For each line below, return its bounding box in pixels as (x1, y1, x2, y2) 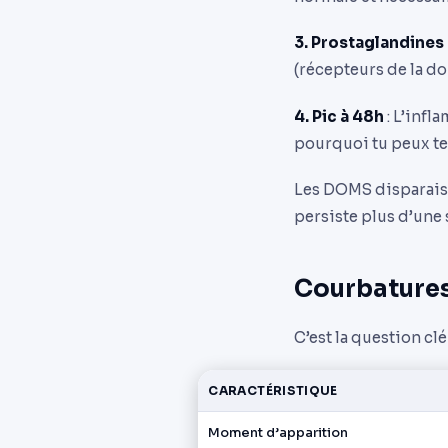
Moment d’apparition (208, 425, 349, 441)
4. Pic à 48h (294, 106, 384, 126)
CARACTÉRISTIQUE (208, 383, 338, 398)
